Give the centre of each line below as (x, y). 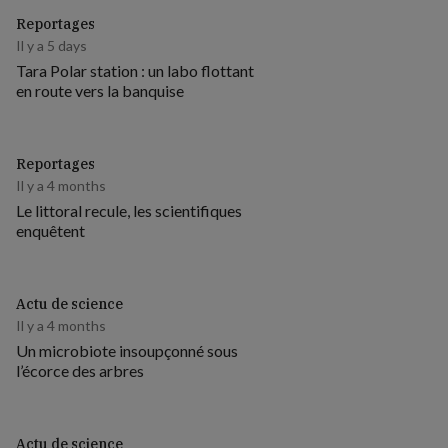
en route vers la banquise (100, 90)
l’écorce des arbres (80, 370)
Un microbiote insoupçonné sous (127, 350)
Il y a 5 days (51, 45)
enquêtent (50, 230)
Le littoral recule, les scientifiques (129, 210)
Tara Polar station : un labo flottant (135, 70)
